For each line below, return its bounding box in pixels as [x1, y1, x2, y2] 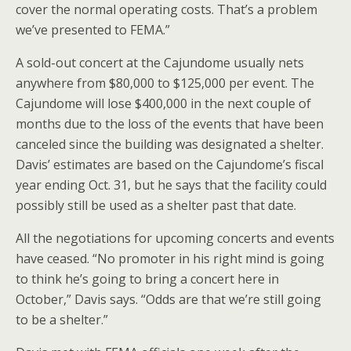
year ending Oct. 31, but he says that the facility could [16, 176, 327, 194]
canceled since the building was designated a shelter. [16, 136, 324, 153]
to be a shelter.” [16, 311, 108, 328]
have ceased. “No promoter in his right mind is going [16, 250, 324, 267]
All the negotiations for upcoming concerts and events [16, 230, 335, 247]
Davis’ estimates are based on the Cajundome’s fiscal [16, 156, 324, 173]
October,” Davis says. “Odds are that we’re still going [16, 291, 321, 308]
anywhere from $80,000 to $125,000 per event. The [16, 74, 314, 92]
